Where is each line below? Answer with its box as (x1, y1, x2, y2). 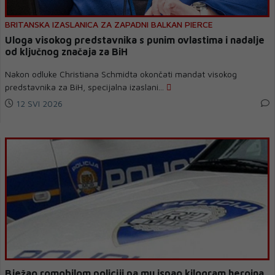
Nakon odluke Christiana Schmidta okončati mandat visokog (5, 69, 237, 79)
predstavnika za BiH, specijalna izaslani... (5, 82, 166, 92)
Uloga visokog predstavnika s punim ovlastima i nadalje (5, 34, 265, 45)
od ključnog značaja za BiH (5, 46, 128, 57)
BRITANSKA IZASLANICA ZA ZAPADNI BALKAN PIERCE (5, 19, 213, 29)
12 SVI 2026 (14, 98, 63, 109)
